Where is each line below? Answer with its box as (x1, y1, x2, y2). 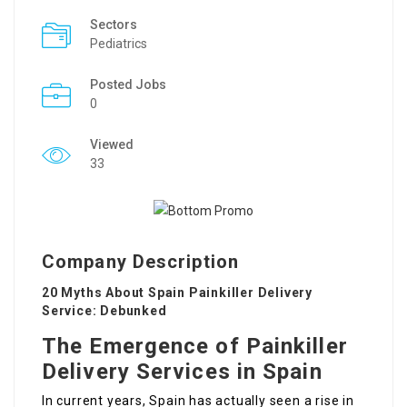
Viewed (90, 137, 134, 152)
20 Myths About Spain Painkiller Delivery (42, 285, 313, 301)
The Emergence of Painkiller (42, 333, 348, 360)
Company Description (42, 251, 239, 273)
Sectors (90, 17, 137, 32)
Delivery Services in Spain (42, 359, 323, 385)
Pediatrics (90, 36, 147, 51)
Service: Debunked (42, 303, 167, 319)
